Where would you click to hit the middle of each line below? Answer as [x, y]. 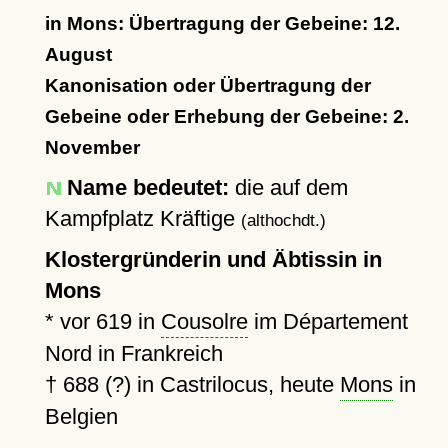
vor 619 [95, 321]
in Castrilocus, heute [235, 384]
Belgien [81, 416]
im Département [327, 321]
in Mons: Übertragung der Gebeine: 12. [222, 23]
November [92, 147]
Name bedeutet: [147, 187]
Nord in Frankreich [133, 353]
